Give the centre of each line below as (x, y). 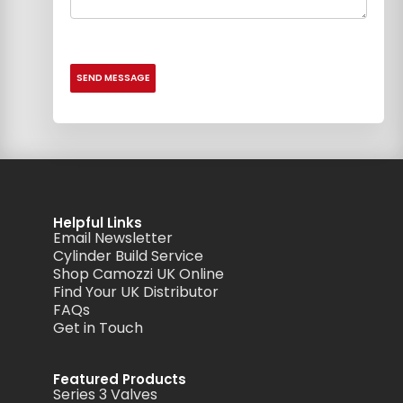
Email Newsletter (113, 237)
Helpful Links (98, 222)
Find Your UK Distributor (136, 291)
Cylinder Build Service (129, 255)
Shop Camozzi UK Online (139, 273)
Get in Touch (99, 327)
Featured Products (120, 379)
